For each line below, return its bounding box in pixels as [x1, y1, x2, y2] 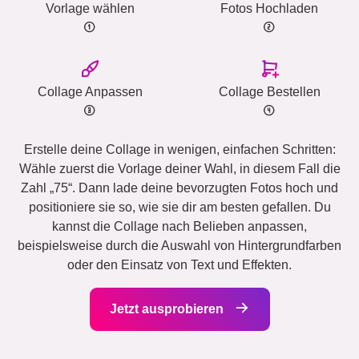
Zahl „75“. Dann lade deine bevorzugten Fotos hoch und [21, 180, 338, 195]
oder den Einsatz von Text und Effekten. [67, 257, 292, 272]
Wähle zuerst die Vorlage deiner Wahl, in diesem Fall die [18, 161, 341, 175]
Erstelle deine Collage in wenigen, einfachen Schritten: [23, 142, 336, 156]
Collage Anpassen [37, 84, 143, 99]
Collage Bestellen [218, 84, 321, 99]
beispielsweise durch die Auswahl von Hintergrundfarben [18, 238, 341, 252]
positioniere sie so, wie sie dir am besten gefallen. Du [28, 200, 331, 214]
